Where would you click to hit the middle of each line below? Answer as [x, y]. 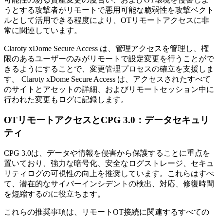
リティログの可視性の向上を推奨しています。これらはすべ [109, 174]
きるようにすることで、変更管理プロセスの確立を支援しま [109, 69]
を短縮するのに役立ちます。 [54, 194]
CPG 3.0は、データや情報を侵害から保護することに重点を [107, 153]
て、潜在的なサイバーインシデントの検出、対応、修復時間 [109, 184]
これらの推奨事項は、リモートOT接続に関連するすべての [107, 212]
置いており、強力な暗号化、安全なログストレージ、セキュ [109, 163]
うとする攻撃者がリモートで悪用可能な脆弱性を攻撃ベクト [109, 10]
